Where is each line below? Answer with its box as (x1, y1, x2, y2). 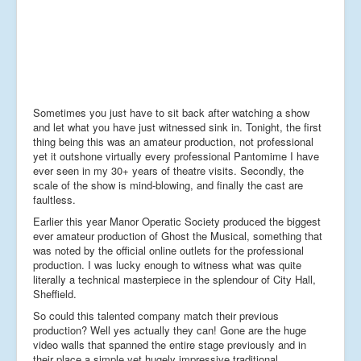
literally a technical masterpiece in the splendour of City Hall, (33, 271, 316, 287)
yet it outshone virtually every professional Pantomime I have (33, 147, 319, 164)
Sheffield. (33, 285, 77, 301)
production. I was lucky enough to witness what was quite (33, 256, 301, 272)
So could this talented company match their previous (33, 307, 279, 323)
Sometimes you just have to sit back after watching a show (33, 104, 309, 120)
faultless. (33, 191, 76, 207)
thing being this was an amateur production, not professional (33, 133, 313, 149)
